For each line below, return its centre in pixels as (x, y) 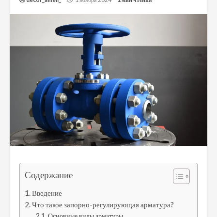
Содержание (49, 175)
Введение (47, 193)
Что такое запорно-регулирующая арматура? (103, 204)
